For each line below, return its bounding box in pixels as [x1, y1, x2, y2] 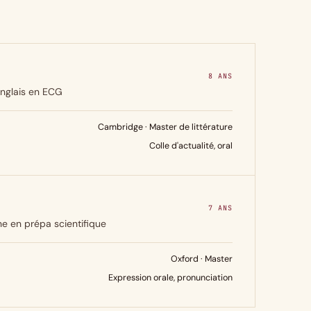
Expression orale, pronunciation [108, 272, 233, 283]
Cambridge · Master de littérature [98, 121, 233, 133]
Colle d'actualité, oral [149, 140, 233, 151]
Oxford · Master [171, 253, 233, 264]
